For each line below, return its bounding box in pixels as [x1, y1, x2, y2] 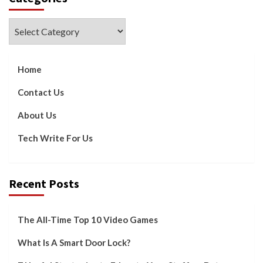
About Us [18, 109, 56, 120]
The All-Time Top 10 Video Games [18, 214, 158, 225]
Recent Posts [9, 176, 79, 191]
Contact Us [18, 86, 64, 97]
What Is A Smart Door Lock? [18, 237, 130, 248]
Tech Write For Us [18, 132, 93, 143]
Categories [8, 19, 57, 31]
